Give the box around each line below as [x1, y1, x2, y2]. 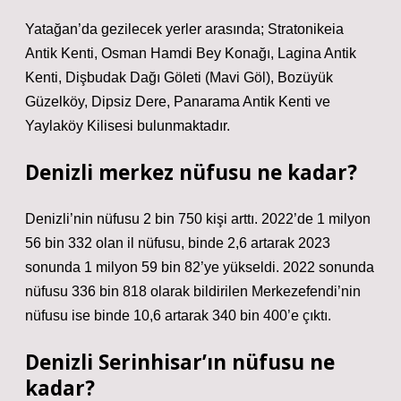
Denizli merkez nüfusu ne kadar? [25, 158, 357, 186]
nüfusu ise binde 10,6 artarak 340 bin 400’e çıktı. [25, 308, 331, 323]
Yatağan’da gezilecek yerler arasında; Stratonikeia [25, 21, 344, 37]
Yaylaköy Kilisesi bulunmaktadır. [25, 118, 230, 133]
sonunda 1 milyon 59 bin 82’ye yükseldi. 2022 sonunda [25, 260, 374, 275]
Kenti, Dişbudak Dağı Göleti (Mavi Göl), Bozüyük [25, 70, 333, 85]
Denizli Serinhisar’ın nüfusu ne [25, 348, 335, 376]
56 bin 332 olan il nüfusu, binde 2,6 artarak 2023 [25, 235, 330, 251]
